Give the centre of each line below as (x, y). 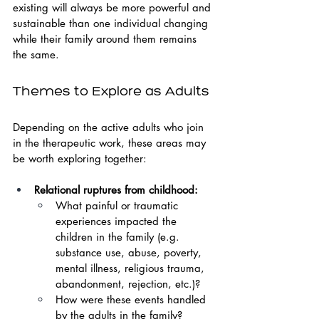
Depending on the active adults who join (110, 127)
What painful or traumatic (119, 205)
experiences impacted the (118, 221)
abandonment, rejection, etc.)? (128, 284)
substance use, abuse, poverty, (130, 252)
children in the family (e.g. (119, 237)
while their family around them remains (106, 39)
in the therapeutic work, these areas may (111, 143)
